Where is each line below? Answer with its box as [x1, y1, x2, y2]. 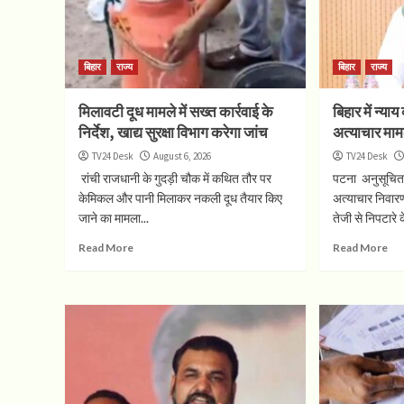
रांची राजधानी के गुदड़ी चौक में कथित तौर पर [78, 170, 271, 186]
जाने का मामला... [78, 209, 149, 225]
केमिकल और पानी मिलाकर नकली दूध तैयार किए [78, 189, 282, 206]
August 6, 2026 [153, 149, 211, 162]
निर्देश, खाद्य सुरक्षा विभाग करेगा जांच [78, 122, 268, 142]
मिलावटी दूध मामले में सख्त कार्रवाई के [78, 101, 273, 122]
